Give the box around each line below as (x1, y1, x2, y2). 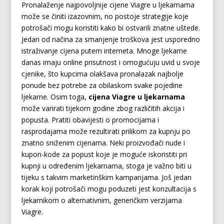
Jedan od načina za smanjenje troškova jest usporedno (21, 34, 200, 44)
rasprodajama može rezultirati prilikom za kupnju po (21, 126, 190, 136)
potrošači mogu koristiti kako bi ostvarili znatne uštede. (21, 23, 200, 32)
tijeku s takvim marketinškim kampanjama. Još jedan (21, 172, 191, 182)
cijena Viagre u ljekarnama (88, 92, 185, 101)
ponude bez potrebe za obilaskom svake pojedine (21, 80, 182, 90)
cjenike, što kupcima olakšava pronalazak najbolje (21, 69, 183, 78)
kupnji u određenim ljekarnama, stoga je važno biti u (21, 161, 191, 170)
